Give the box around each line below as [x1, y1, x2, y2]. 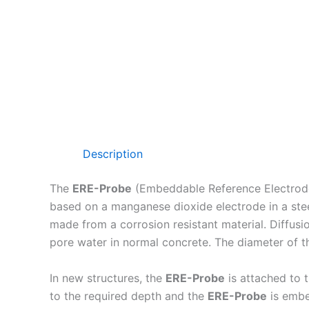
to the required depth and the [50, 288, 208, 303]
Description [83, 146, 143, 161]
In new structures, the [50, 270, 166, 285]
